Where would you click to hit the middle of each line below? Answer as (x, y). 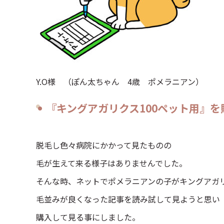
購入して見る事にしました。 (88, 217)
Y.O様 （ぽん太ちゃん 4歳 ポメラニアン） (120, 81)
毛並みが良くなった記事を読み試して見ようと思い (128, 199)
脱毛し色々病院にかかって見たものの (104, 145)
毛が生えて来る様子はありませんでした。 (111, 163)
